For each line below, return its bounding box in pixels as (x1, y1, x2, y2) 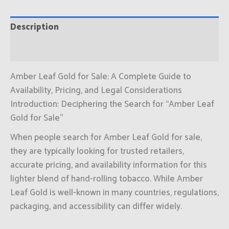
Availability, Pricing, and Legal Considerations (10, 83, 182, 98)
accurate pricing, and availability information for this (10, 158, 207, 173)
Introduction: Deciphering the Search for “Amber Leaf (10, 97, 214, 111)
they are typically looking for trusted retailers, (10, 144, 184, 159)
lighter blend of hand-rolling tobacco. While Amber (10, 172, 203, 187)
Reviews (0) (10, 42, 58, 57)
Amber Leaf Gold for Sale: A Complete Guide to (10, 69, 191, 84)
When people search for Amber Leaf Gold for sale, (10, 130, 202, 145)
